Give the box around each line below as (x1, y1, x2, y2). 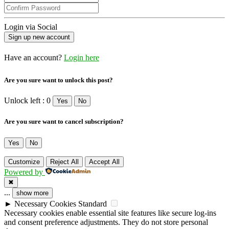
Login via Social (4, 22, 57, 31)
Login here (64, 53, 99, 62)
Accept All (89, 157, 120, 166)
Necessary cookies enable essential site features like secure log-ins (4, 208, 216, 217)
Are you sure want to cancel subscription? (4, 118, 124, 126)
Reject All (50, 157, 79, 166)
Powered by (4, 167, 43, 176)
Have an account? (4, 53, 64, 62)
